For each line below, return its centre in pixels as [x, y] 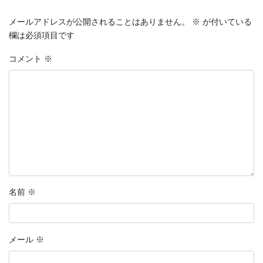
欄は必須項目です [42, 36]
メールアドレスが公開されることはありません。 [99, 22]
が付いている [226, 22]
